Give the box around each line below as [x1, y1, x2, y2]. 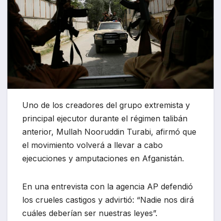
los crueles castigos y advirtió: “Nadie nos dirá [22, 194, 194, 205]
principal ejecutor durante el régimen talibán [22, 113, 187, 123]
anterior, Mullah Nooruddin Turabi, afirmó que [22, 126, 196, 137]
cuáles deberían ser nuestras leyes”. [22, 208, 157, 218]
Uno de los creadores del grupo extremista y [22, 100, 190, 110]
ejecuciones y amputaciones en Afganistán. [22, 153, 184, 163]
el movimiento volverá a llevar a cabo [22, 140, 163, 150]
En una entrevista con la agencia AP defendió [22, 181, 193, 191]
